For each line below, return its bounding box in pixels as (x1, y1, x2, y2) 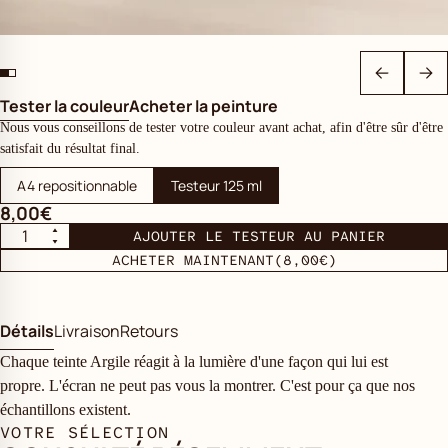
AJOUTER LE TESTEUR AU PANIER (133, 226, 385, 245)
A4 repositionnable (17, 176, 137, 195)
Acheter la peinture (129, 95, 278, 117)
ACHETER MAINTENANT (111, 251, 274, 269)
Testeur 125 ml (171, 176, 262, 195)
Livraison (54, 320, 120, 342)
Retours (120, 320, 178, 342)
